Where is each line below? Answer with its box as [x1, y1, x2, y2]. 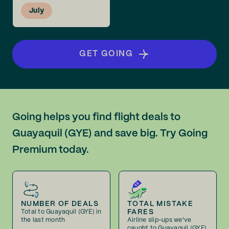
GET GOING [79, 50, 133, 58]
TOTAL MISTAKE [127, 200, 194, 208]
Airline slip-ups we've [127, 217, 192, 223]
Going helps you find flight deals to [12, 112, 180, 122]
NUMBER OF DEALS [21, 200, 99, 208]
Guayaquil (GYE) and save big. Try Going [12, 129, 208, 139]
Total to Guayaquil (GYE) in [21, 209, 102, 215]
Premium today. [12, 145, 89, 155]
